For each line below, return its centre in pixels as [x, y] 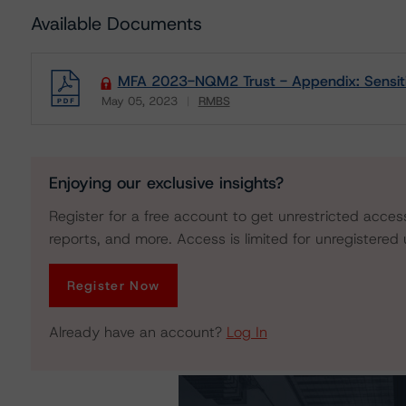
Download [129, 114]
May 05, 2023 [139, 101]
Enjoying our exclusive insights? [166, 183]
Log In [246, 332]
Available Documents [116, 24]
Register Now [113, 285]
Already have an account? [137, 332]
